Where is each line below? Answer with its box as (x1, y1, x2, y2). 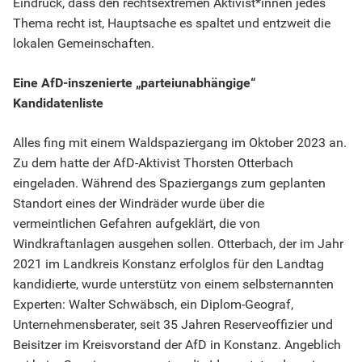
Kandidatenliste (13, 95, 103, 112)
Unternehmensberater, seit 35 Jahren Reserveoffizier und (13, 317, 333, 333)
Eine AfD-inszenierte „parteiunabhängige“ (13, 75, 256, 91)
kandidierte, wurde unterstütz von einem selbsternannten (13, 276, 334, 293)
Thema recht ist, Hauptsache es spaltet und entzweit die (13, 15, 330, 32)
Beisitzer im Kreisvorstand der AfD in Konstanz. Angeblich (13, 337, 341, 353)
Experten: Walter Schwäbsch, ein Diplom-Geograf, (13, 297, 293, 313)
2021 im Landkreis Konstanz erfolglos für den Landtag (13, 256, 324, 272)
